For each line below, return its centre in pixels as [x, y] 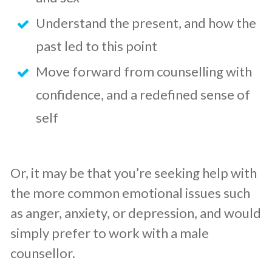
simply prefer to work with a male [110, 233]
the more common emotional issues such [130, 192]
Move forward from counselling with [144, 71]
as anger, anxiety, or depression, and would [136, 212]
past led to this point [97, 46]
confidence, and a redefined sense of [143, 94]
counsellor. [43, 253]
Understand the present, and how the [146, 22]
